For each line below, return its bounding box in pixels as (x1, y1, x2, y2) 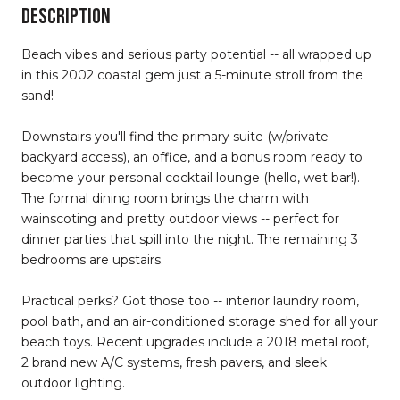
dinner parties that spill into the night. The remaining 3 (21, 230, 358, 247)
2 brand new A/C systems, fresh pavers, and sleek (21, 354, 327, 371)
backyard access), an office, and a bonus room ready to (21, 148, 362, 165)
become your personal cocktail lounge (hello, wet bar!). (21, 169, 360, 186)
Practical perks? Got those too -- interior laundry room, (21, 292, 359, 309)
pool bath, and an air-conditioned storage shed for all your (21, 312, 378, 329)
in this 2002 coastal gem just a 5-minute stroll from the (21, 66, 363, 83)
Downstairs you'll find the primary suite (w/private (21, 128, 329, 145)
